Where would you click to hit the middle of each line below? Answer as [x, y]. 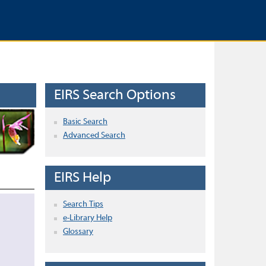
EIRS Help [83, 178]
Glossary [78, 232]
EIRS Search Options [115, 96]
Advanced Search [94, 136]
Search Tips [83, 205]
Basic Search [85, 122]
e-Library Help [88, 218]
